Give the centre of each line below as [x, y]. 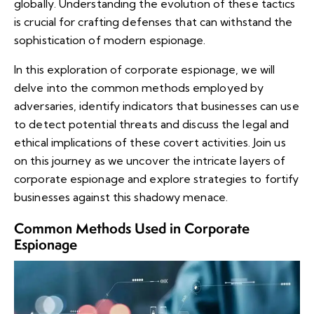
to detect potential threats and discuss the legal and [152, 124]
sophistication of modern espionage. [110, 40]
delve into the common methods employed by [139, 88]
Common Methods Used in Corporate [132, 228]
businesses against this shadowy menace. [121, 197]
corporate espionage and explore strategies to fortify [157, 179]
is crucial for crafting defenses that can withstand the [153, 22]
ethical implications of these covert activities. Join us [150, 143]
